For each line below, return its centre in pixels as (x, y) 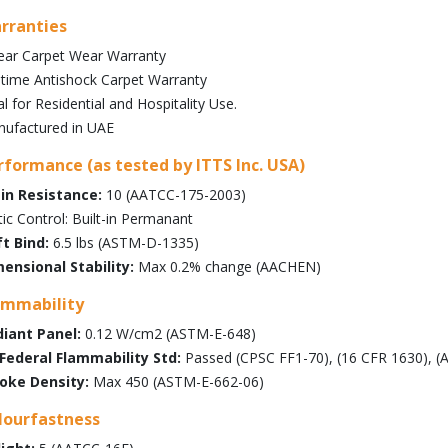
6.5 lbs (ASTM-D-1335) (124, 242)
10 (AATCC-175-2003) (174, 194)
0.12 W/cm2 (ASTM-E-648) (168, 333)
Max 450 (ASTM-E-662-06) (176, 381)
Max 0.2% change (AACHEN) (227, 266)
